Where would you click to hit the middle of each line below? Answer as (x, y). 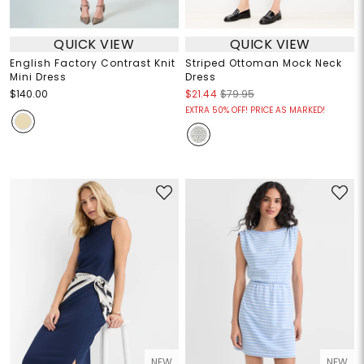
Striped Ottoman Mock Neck (264, 63)
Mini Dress (38, 77)
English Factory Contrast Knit (92, 63)
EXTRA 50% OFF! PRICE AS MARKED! (255, 110)
